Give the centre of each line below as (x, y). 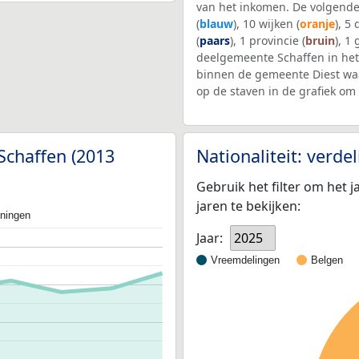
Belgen (327, 260)
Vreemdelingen (245, 260)
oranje (317, 24)
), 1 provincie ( (268, 41)
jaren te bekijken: (248, 206)
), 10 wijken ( (266, 24)
